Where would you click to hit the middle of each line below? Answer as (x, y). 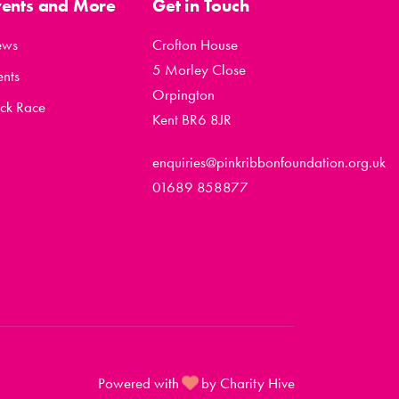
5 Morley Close (199, 69)
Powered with (140, 383)
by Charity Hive (246, 383)
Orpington (183, 94)
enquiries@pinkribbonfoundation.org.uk (269, 162)
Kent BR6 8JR (192, 119)
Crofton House (195, 45)
